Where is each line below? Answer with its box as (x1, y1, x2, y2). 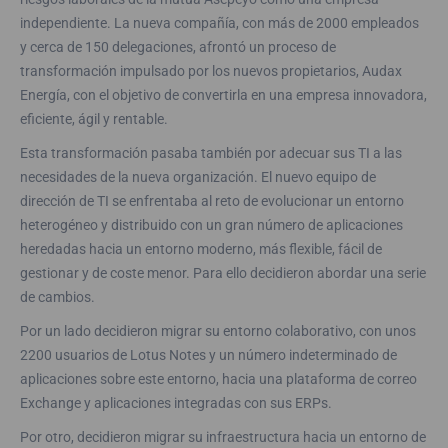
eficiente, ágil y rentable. (20, 111, 168, 127)
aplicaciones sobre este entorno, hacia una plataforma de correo (20, 371, 417, 387)
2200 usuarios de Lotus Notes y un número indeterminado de (20, 347, 397, 363)
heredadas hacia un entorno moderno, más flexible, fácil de (20, 241, 382, 257)
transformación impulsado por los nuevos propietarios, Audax (20, 63, 402, 79)
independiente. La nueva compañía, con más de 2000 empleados (20, 15, 419, 31)
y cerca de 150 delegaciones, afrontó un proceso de (20, 39, 336, 55)
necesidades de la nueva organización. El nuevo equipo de (20, 169, 376, 185)
